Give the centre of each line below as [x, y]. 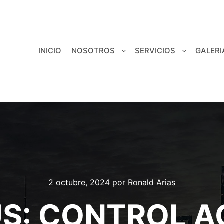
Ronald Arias [152, 182]
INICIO [50, 51]
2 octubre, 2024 [79, 182]
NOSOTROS [93, 51]
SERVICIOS [155, 51]
